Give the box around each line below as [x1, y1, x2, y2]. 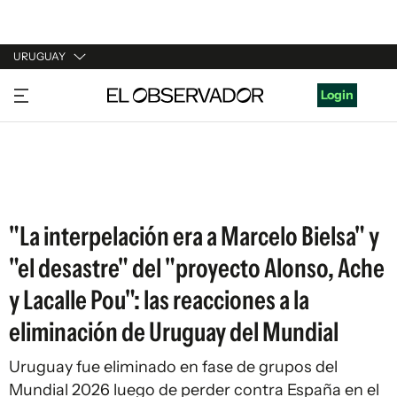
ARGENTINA [13, 115, 86, 131]
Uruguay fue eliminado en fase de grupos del [9, 357, 338, 377]
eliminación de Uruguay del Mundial [9, 315, 339, 348]
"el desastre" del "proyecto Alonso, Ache [9, 252, 385, 284]
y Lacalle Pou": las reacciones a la [9, 284, 309, 316]
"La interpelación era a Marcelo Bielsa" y [9, 220, 379, 253]
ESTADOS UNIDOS [13, 183, 122, 198]
